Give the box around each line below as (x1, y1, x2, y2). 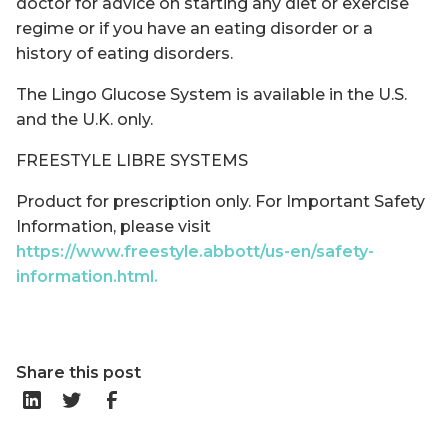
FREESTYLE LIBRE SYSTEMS (16, 150, 248, 170)
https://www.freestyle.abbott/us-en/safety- (16, 241, 374, 261)
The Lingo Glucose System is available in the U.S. (16, 84, 407, 104)
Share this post (16, 362, 141, 382)
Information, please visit (16, 216, 211, 236)
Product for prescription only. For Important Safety (16, 191, 425, 211)
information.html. (16, 266, 158, 286)
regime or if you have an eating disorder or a (16, 18, 373, 38)
